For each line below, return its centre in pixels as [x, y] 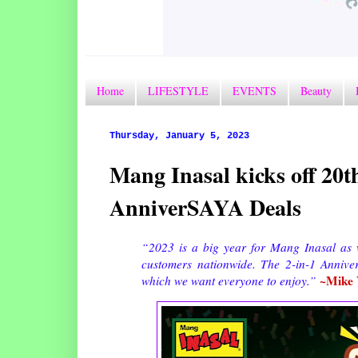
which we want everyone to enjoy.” [231, 280]
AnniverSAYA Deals [205, 207]
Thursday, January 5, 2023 [179, 135]
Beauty [316, 91]
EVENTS [255, 91]
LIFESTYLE [178, 91]
